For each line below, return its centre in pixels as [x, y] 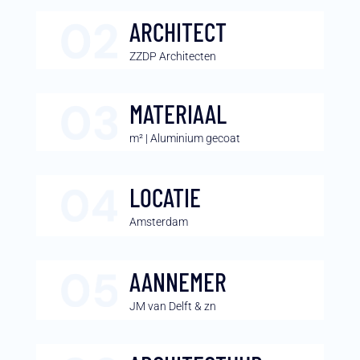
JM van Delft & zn [172, 307]
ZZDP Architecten [172, 57]
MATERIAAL [178, 114]
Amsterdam [158, 222]
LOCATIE [165, 197]
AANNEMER [178, 282]
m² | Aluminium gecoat [184, 139]
